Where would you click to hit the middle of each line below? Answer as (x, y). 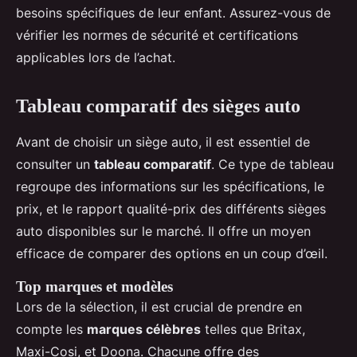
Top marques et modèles (94, 286)
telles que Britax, (253, 329)
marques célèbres (144, 329)
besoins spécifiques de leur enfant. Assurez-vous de (173, 12)
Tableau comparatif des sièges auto (158, 106)
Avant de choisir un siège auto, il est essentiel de (163, 141)
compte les (51, 329)
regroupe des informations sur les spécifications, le (170, 186)
